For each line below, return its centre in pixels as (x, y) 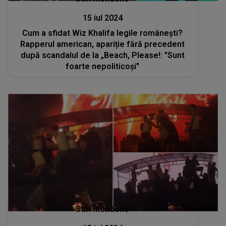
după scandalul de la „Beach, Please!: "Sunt (102, 55)
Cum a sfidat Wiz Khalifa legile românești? (103, 33)
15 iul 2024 (102, 18)
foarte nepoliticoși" (103, 66)
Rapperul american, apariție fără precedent (103, 44)
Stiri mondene (103, 209)
